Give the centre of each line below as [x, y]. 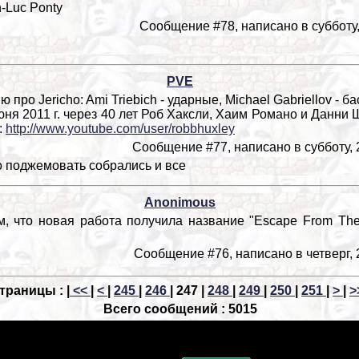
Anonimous [180, 202]
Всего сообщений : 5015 [180, 309]
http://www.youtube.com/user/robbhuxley [120, 129]
